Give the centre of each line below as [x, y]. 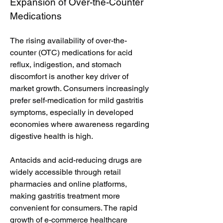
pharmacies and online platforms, [68, 184]
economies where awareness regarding [80, 124]
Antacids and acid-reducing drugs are [76, 160]
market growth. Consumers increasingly [79, 88]
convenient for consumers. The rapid [74, 208]
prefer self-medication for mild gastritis [77, 100]
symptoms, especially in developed [72, 112]
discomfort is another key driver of [69, 76]
